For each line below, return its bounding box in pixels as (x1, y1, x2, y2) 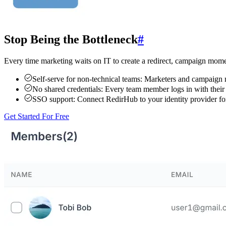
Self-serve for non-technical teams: (32, 74, 142, 83)
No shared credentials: (32, 84, 103, 93)
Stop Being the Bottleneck (4, 33, 138, 46)
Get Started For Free (4, 111, 69, 121)
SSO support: (32, 94, 75, 103)
